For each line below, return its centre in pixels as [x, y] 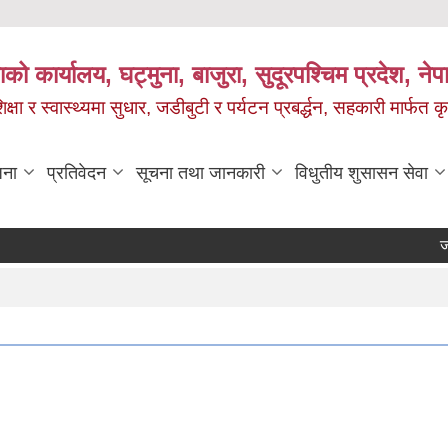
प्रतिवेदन [76, 173]
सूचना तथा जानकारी [200, 173]
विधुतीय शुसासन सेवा [361, 173]
